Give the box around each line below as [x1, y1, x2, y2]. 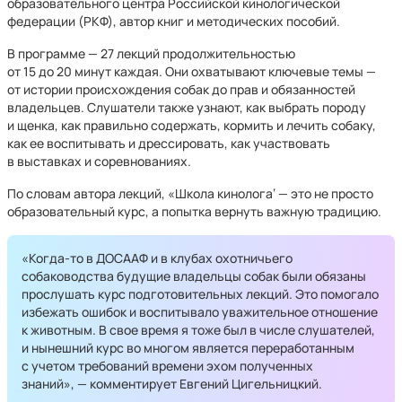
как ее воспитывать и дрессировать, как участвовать [7, 135, 330, 152]
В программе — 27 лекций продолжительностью [7, 45, 295, 62]
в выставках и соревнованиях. [7, 153, 191, 170]
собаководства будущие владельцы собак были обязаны [22, 267, 366, 284]
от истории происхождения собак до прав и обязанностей [7, 81, 355, 98]
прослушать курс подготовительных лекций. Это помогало [22, 285, 379, 302]
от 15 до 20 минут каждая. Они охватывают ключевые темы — [7, 63, 376, 80]
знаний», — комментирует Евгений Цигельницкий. [22, 375, 322, 392]
